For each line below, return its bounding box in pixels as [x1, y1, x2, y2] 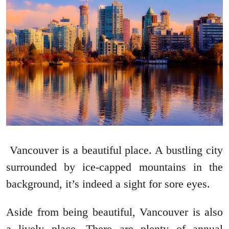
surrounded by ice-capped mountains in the [6, 160, 223, 173]
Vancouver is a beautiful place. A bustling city [6, 143, 223, 156]
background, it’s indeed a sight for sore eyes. [6, 177, 210, 190]
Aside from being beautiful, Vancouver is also [6, 205, 223, 218]
